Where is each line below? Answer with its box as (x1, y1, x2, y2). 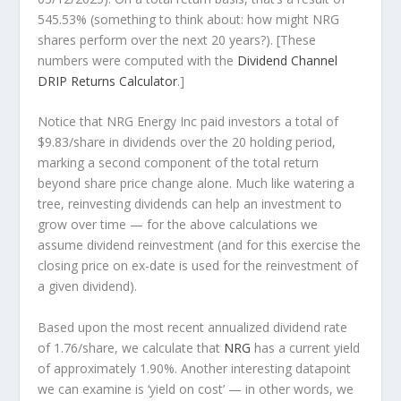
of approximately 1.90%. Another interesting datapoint (38, 359, 352, 377)
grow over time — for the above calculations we (38, 216, 319, 234)
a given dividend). (38, 277, 138, 295)
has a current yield (251, 338, 361, 356)
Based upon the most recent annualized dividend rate (38, 318, 348, 336)
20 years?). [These (208, 30, 317, 48)
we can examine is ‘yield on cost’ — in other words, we (38, 380, 354, 397)
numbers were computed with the (38, 51, 238, 69)
